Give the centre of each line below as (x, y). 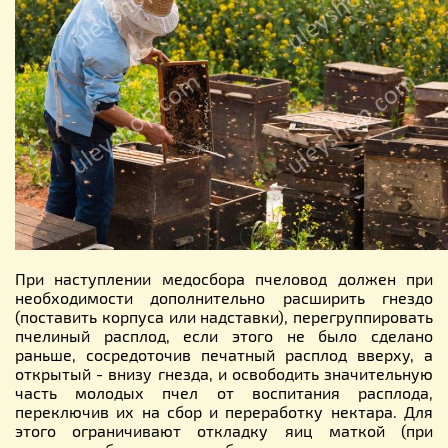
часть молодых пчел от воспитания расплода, (224, 392)
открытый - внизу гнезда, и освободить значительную (224, 373)
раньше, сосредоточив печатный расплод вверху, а (224, 354)
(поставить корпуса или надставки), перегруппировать (224, 316)
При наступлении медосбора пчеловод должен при (224, 278)
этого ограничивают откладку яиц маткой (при (224, 430)
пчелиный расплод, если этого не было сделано (224, 335)
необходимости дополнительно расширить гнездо (224, 297)
